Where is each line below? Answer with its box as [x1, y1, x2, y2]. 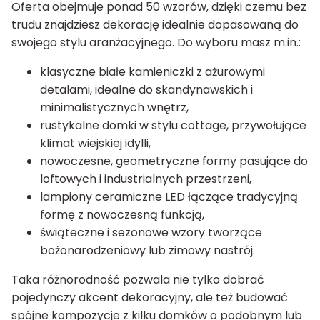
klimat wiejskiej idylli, [40, 135, 151, 152]
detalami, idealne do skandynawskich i [40, 81, 253, 99]
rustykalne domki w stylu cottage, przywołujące [40, 117, 306, 134]
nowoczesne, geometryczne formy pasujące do [40, 153, 308, 170]
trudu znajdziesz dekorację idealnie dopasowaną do [11, 16, 299, 34]
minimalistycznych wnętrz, [40, 99, 189, 116]
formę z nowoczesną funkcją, [40, 206, 204, 224]
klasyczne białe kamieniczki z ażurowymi [40, 64, 265, 81]
